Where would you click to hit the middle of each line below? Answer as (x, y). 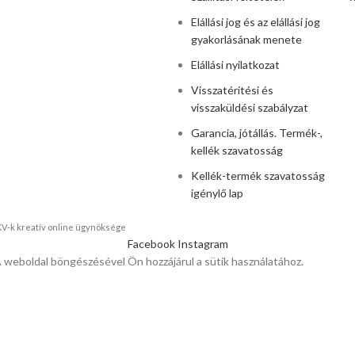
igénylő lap (217, 193)
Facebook (151, 244)
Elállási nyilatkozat (235, 65)
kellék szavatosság (237, 150)
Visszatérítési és (232, 90)
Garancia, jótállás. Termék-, (257, 133)
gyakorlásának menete (246, 39)
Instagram (202, 244)
